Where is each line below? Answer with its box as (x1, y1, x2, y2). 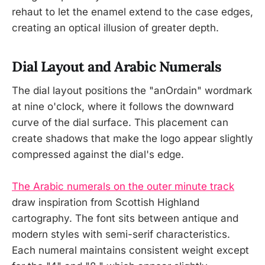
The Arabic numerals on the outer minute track (12, 180, 234, 192)
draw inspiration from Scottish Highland (12, 196, 199, 208)
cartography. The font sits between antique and (12, 212, 238, 224)
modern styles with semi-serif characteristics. (12, 228, 230, 240)
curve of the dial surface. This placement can (12, 116, 228, 128)
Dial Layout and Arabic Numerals (12, 57, 222, 76)
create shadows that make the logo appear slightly (12, 132, 253, 144)
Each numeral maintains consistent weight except (12, 244, 249, 256)
